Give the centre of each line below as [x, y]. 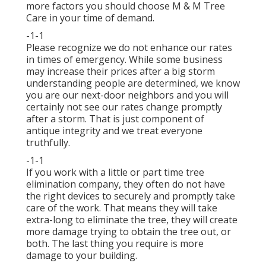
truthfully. [48, 143]
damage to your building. [82, 256]
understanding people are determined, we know [133, 83]
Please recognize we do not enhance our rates [129, 48]
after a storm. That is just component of [115, 119]
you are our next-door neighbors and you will [127, 95]
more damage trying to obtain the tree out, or [129, 232]
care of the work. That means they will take [122, 208]
